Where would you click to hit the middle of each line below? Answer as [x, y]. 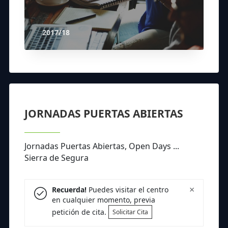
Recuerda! [69, 190]
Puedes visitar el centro [127, 190]
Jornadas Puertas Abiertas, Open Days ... [102, 146]
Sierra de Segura [56, 158]
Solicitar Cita [130, 212]
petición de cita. [80, 212]
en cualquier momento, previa [103, 200]
